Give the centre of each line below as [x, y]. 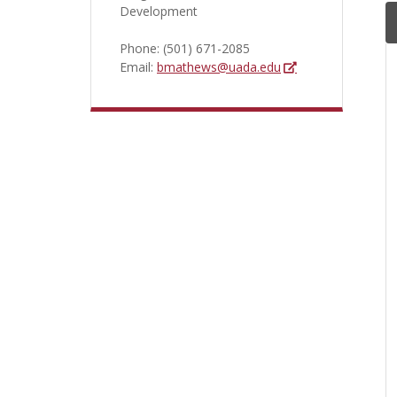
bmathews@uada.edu [219, 67]
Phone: [140, 48]
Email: [136, 67]
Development [159, 11]
